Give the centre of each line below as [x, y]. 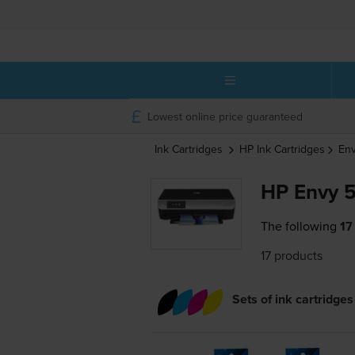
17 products [292, 256]
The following [299, 226]
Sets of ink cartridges [292, 300]
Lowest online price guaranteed [225, 116]
